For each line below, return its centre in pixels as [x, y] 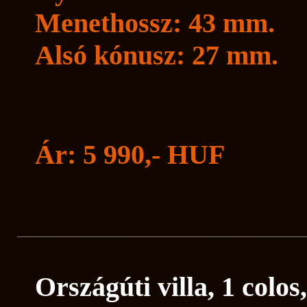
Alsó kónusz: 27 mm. [157, 55]
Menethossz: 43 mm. [155, 23]
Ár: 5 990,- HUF [130, 155]
